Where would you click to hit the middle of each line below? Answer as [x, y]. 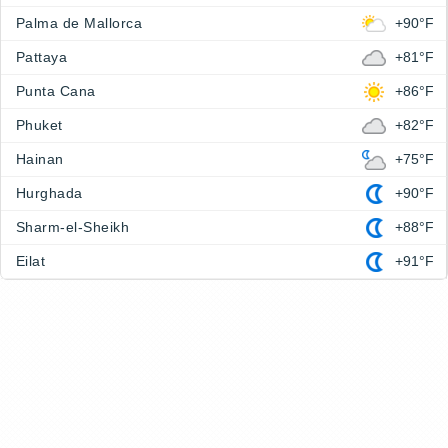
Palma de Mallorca [79, 23]
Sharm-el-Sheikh [73, 227]
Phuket [39, 125]
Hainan [40, 159]
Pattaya [42, 57]
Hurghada [49, 193]
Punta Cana [56, 91]
